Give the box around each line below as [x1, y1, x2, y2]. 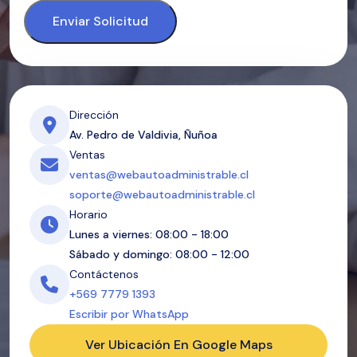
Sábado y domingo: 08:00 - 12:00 [69, 247, 249, 261]
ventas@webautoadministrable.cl [69, 167, 249, 182]
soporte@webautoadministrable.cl [69, 187, 255, 202]
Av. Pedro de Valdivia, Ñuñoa [69, 127, 218, 142]
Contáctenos [69, 267, 139, 281]
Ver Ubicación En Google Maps [84, 336, 273, 353]
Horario [69, 207, 108, 222]
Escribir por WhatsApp [69, 307, 189, 321]
